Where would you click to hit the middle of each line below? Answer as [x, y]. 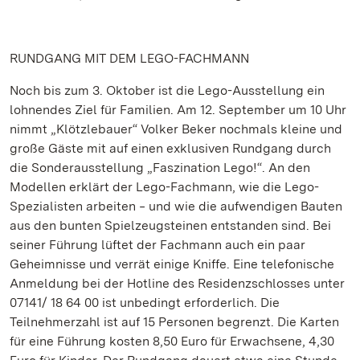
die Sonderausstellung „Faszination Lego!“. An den [160, 168]
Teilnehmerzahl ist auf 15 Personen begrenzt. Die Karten [174, 322]
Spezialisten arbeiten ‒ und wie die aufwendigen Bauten [176, 206]
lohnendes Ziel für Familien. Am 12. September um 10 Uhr [178, 110]
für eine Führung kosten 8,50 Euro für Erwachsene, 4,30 [172, 341]
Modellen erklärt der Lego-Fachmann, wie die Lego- [164, 187]
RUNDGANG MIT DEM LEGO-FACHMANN [129, 58]
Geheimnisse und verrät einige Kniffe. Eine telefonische [172, 264]
